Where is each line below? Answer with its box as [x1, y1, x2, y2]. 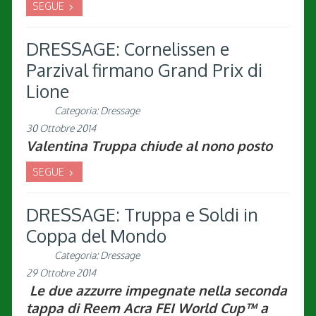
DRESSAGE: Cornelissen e [26, 37, 229, 61]
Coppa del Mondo [26, 224, 166, 248]
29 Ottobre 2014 [26, 267, 96, 279]
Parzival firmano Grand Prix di [26, 59, 262, 82]
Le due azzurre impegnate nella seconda [26, 281, 287, 299]
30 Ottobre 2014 [26, 122, 96, 135]
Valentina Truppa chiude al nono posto [26, 137, 272, 154]
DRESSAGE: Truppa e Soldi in [26, 203, 258, 226]
